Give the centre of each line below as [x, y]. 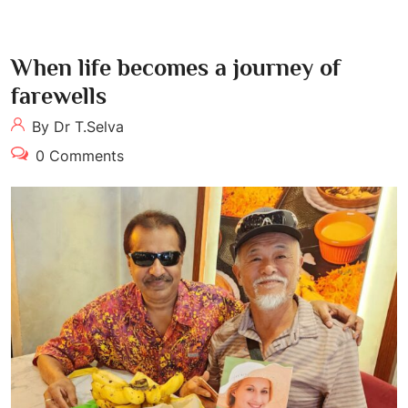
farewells [59, 97]
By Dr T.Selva [76, 127]
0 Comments [77, 156]
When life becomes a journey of [176, 68]
